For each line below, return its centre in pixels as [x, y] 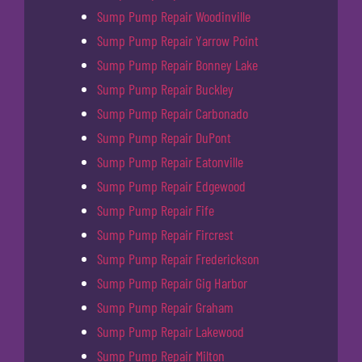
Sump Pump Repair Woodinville [174, 16]
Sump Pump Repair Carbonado [173, 113]
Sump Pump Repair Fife [156, 210]
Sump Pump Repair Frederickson [178, 258]
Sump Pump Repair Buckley [165, 88]
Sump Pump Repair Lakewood [170, 331]
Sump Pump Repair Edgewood [171, 185]
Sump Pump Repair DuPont [164, 137]
